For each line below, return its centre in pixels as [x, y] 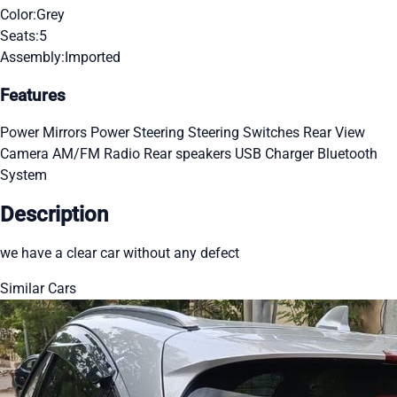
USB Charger [276, 154]
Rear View [334, 133]
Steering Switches [245, 133]
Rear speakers [189, 154]
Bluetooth [347, 154]
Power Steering [139, 133]
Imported [93, 57]
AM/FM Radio [98, 154]
